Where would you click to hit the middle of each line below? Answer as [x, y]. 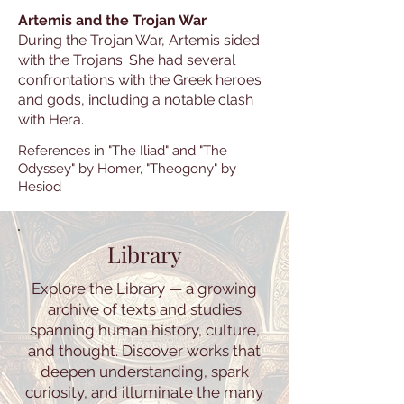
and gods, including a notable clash [136, 100]
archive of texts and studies [144, 309]
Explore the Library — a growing [144, 289]
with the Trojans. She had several [127, 60]
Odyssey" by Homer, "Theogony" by [127, 168]
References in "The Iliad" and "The [123, 150]
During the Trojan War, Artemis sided [139, 40]
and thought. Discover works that [144, 351]
